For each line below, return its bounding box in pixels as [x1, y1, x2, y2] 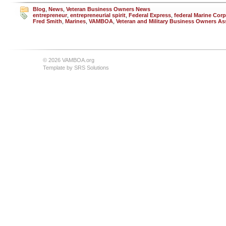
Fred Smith [33, 18, 62, 24]
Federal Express [129, 12, 171, 18]
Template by [43, 65, 74, 71]
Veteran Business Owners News [66, 6, 150, 12]
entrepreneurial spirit [70, 12, 126, 18]
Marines [65, 18, 86, 24]
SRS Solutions [74, 65, 109, 71]
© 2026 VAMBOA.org [43, 57, 94, 63]
